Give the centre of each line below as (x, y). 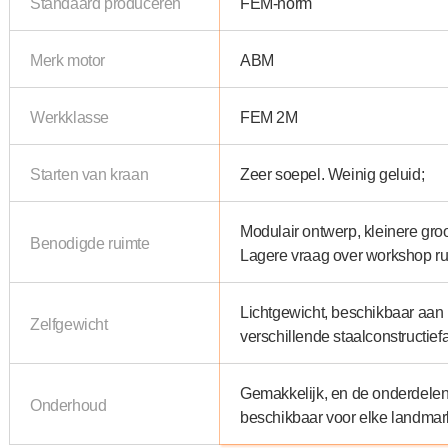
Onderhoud (68, 404)
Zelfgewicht (69, 323)
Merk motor (67, 59)
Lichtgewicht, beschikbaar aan (342, 311)
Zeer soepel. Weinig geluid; (332, 173)
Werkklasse (69, 116)
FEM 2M (269, 116)
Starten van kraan (89, 173)
